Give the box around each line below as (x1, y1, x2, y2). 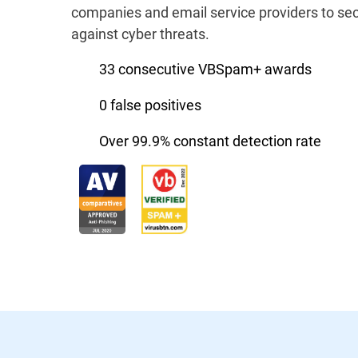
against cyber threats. (71, 24, 209, 43)
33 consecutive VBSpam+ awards (99, 59, 312, 78)
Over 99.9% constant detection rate (99, 131, 321, 150)
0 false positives (99, 95, 201, 114)
